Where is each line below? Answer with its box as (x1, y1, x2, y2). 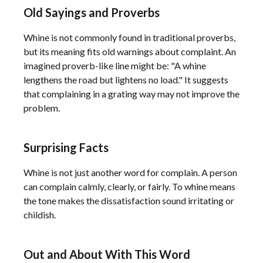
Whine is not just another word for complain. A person (23, 167, 237, 178)
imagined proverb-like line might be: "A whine (23, 60, 206, 71)
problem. (23, 102, 60, 113)
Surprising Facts (23, 140, 109, 154)
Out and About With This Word (23, 247, 190, 261)
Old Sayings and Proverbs (23, 5, 160, 19)
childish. (23, 209, 56, 220)
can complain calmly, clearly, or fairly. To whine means (23, 181, 235, 192)
